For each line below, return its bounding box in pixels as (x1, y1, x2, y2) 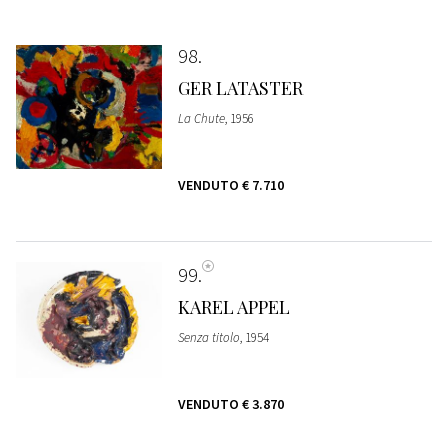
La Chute (177, 109, 225, 127)
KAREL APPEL (177, 294, 290, 319)
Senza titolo (177, 328, 240, 346)
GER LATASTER (177, 75, 303, 100)
